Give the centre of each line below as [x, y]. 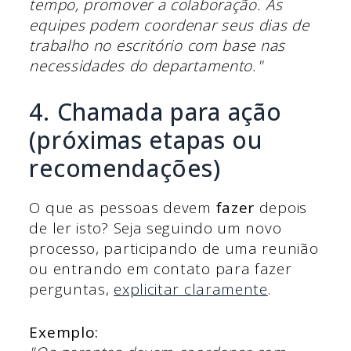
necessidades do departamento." [146, 65]
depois [281, 208]
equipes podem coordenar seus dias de [169, 25]
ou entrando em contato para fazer [161, 269]
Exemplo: [64, 332]
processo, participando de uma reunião [174, 249]
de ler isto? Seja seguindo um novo [156, 228]
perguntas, [72, 289]
